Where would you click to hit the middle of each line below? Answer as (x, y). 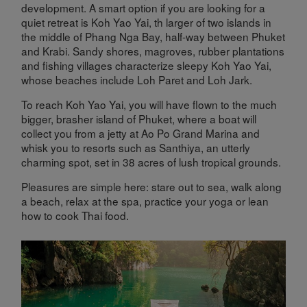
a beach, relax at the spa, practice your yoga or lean (145, 201)
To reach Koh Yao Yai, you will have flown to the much (149, 104)
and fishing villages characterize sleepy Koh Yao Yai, (147, 65)
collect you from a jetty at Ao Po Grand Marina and (141, 133)
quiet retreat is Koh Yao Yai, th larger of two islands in (147, 22)
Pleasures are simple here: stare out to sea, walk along (152, 187)
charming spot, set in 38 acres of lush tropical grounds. (151, 161)
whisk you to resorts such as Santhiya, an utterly (136, 147)
